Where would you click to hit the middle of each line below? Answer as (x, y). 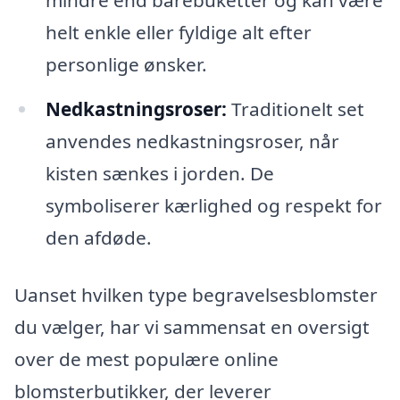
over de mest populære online (146, 358)
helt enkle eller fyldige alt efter (178, 32)
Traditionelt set (295, 108)
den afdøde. (98, 237)
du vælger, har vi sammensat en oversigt (192, 326)
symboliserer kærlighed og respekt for (213, 205)
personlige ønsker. (126, 64)
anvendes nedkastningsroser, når (192, 141)
